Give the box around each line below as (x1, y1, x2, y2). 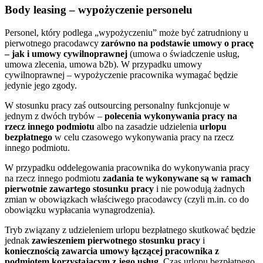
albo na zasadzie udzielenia (95, 121, 200, 131)
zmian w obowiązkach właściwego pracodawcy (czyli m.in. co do (5, 194, 249, 204)
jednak (5, 235, 32, 245)
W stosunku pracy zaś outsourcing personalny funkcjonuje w (5, 100, 230, 110)
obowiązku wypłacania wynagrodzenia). (5, 204, 155, 215)
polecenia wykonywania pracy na (104, 110, 237, 121)
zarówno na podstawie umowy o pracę (101, 38, 254, 48)
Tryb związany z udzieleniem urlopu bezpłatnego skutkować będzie (5, 224, 255, 235)
